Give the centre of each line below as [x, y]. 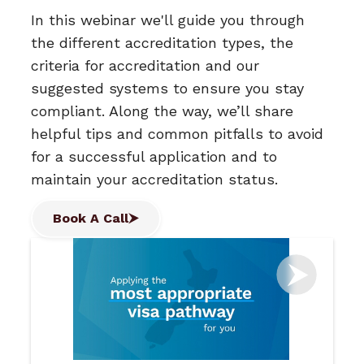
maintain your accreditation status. [155, 179]
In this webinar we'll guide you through [168, 19]
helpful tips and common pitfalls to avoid [178, 133]
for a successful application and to [154, 156]
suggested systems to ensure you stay [168, 88]
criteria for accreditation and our [145, 65]
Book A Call [91, 218]
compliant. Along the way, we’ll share [162, 110]
